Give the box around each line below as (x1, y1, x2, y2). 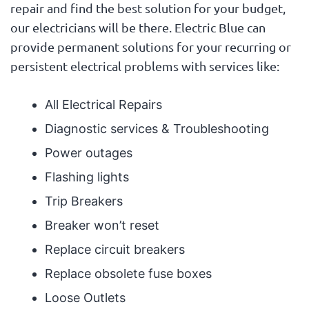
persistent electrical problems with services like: (10, 58, 279, 73)
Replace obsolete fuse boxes (44, 266, 212, 281)
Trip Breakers (44, 193, 123, 208)
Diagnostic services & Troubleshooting (44, 121, 269, 136)
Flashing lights (44, 169, 129, 184)
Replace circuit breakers (44, 241, 185, 257)
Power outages (44, 145, 132, 160)
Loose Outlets (44, 290, 126, 305)
